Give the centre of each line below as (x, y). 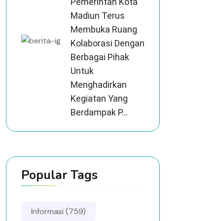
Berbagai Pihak (100, 57)
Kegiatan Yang (99, 98)
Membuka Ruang (104, 29)
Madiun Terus (98, 16)
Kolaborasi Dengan (108, 43)
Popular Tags (59, 175)
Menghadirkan (99, 85)
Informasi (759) (58, 211)
